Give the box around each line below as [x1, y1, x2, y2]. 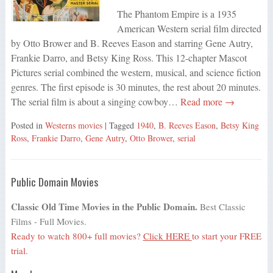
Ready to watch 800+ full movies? [10, 230, 143, 243]
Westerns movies [44, 119, 102, 131]
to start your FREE [191, 230, 261, 243]
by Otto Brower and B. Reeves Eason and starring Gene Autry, [10, 36, 253, 49]
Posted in [10, 119, 45, 131]
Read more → [177, 94, 235, 108]
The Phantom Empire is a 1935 [116, 7, 236, 20]
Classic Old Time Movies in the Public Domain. [10, 200, 197, 214]
